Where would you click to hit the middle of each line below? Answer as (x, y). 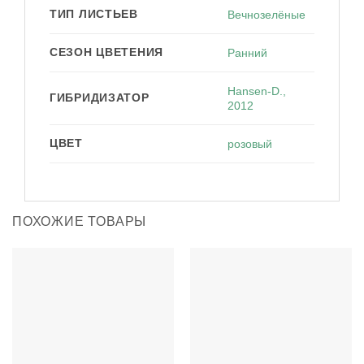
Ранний (248, 53)
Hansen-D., (257, 91)
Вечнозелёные (267, 15)
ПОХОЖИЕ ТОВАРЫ (80, 222)
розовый (250, 144)
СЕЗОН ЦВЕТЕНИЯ (107, 52)
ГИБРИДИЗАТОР (100, 98)
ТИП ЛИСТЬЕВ (94, 14)
